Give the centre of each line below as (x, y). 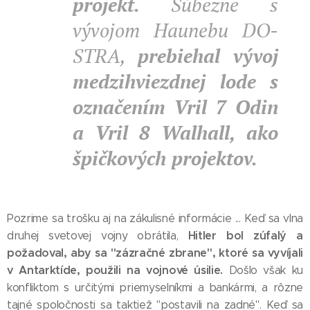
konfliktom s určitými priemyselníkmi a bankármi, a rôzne (155, 288)
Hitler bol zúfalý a (245, 236)
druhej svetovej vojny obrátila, (98, 236)
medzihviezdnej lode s (175, 81)
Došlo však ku (263, 270)
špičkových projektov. (165, 158)
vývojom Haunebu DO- (175, 30)
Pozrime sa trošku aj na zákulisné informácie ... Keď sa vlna (155, 218)
